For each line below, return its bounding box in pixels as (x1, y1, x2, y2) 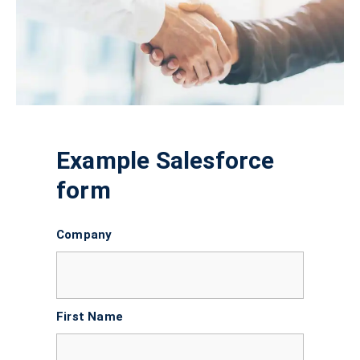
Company (56, 227, 112, 243)
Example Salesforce (56, 146, 275, 175)
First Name (56, 309, 123, 325)
